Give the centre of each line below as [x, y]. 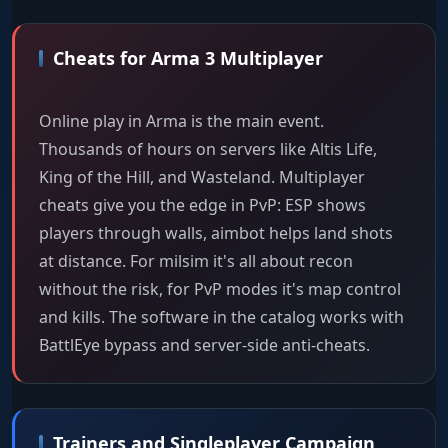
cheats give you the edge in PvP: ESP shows [202, 205]
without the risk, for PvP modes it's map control [220, 289]
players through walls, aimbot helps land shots [216, 233]
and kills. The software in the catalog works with [221, 317]
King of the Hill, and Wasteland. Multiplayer [202, 177]
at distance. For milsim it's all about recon [196, 261]
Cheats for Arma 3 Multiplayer [188, 58]
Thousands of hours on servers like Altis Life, [208, 149]
